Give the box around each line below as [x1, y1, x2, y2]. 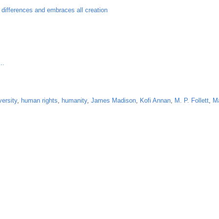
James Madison [91, 96, 136, 104]
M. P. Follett [175, 96, 209, 104]
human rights [21, 96, 58, 104]
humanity [62, 96, 87, 104]
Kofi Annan [140, 96, 171, 104]
